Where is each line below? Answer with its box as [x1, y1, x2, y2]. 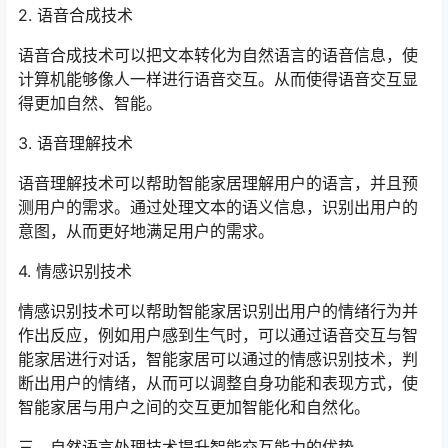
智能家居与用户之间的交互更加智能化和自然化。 [18, 397, 370, 417]
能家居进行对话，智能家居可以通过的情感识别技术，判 [18, 349, 418, 369]
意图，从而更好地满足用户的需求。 [18, 221, 274, 241]
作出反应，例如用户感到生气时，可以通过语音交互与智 [18, 325, 418, 345]
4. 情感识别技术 [18, 261, 132, 281]
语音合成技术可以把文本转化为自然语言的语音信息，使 [18, 45, 418, 65]
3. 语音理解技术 [18, 133, 133, 153]
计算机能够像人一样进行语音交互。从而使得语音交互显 [18, 69, 418, 89]
